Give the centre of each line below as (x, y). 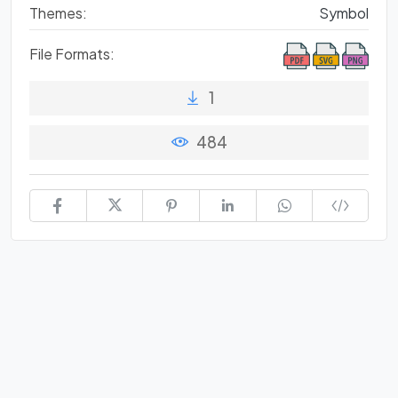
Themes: (58, 13)
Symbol (344, 13)
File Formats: (72, 54)
